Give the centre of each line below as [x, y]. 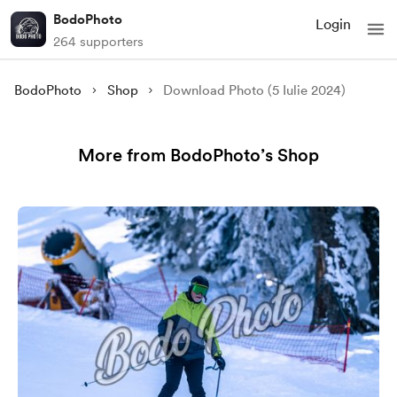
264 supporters [98, 42]
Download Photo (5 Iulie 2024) [255, 90]
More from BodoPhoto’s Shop [198, 155]
